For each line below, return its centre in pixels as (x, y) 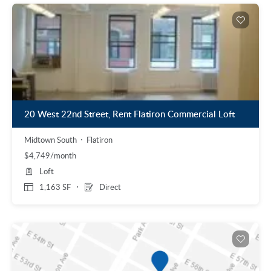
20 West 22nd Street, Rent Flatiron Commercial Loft (129, 114)
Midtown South (51, 140)
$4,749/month (50, 155)
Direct (110, 187)
